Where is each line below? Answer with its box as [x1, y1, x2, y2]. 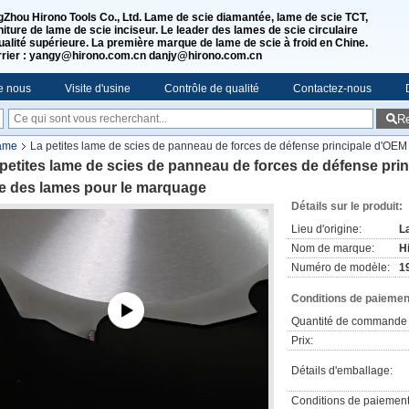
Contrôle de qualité [164, 82, 259, 95]
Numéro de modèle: [291, 261, 390, 274]
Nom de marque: [291, 242, 374, 255]
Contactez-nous [293, 82, 372, 95]
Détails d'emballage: [291, 364, 393, 377]
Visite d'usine [65, 82, 131, 95]
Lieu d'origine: [291, 223, 362, 236]
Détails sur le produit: [291, 200, 403, 213]
